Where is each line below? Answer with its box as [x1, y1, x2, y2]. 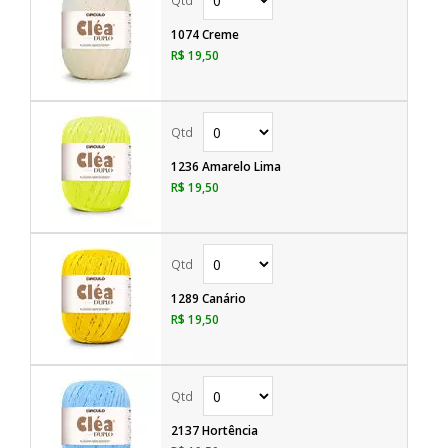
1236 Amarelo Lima [171, 158, 281, 175]
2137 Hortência [171, 422, 258, 439]
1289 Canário [171, 290, 246, 307]
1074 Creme [171, 26, 239, 43]
